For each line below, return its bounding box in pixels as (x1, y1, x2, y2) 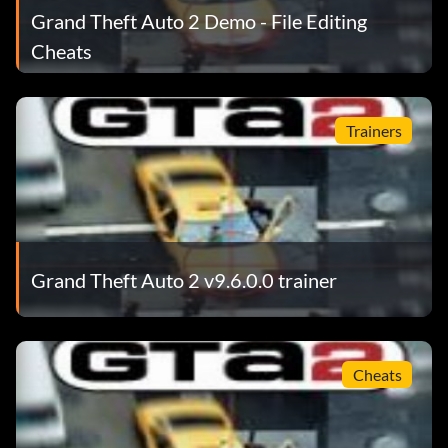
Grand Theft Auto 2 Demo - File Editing (31, 8, 367, 33)
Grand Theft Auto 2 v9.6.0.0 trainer (31, 267, 337, 292)
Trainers (345, 120, 402, 140)
